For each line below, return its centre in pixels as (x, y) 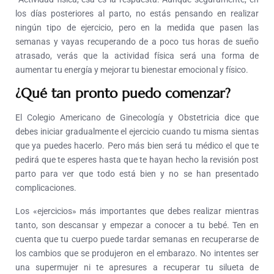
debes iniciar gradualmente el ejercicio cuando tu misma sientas (137, 132)
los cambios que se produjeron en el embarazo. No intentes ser (137, 254)
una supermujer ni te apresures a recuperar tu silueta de (137, 268)
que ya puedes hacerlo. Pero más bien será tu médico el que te (137, 146)
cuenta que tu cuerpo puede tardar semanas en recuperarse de (137, 239)
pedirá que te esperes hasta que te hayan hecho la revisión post (137, 160)
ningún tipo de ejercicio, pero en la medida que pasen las (137, 28)
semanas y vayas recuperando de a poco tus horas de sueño (137, 42)
